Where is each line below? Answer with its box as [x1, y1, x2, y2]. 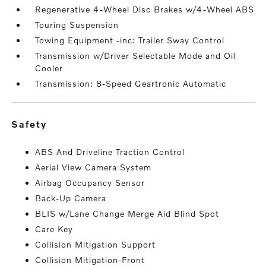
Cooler [35, 63, 64, 73]
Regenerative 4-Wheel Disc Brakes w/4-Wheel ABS [35, 4, 255, 14]
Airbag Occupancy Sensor [35, 178, 145, 188]
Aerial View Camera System [35, 162, 152, 172]
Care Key [35, 224, 74, 234]
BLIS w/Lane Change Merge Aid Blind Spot [35, 208, 220, 218]
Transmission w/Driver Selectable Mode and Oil [35, 50, 236, 61]
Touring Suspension [35, 20, 119, 30]
